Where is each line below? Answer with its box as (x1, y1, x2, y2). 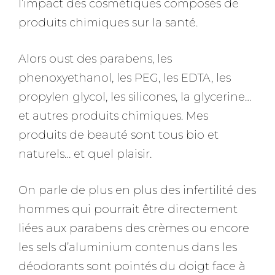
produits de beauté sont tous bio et (18, 128, 219, 142)
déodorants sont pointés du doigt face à (18, 259, 246, 273)
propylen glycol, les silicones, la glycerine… (18, 90, 251, 104)
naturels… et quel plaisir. (18, 147, 152, 161)
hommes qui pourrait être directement (18, 202, 238, 216)
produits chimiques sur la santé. (18, 15, 198, 29)
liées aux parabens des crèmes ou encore (18, 221, 249, 235)
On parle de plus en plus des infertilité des (18, 183, 256, 197)
